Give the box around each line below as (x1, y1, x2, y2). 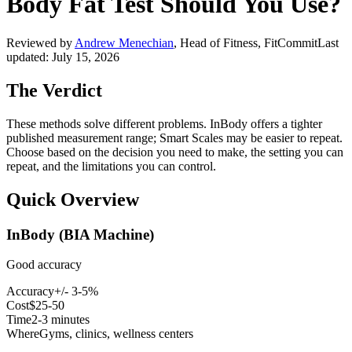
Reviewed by (6, 35, 72, 49)
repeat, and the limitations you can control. (6, 159, 216, 173)
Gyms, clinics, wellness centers (39, 327, 193, 341)
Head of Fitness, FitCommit (180, 35, 317, 49)
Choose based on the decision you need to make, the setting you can (6, 145, 343, 159)
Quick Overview (6, 189, 139, 210)
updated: (6, 49, 49, 64)
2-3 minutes (31, 313, 90, 327)
